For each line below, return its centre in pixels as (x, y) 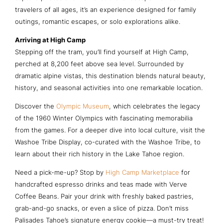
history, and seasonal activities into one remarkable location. (109, 87)
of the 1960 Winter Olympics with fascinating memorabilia (104, 118)
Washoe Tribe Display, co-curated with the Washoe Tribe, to (108, 142)
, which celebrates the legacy (155, 106)
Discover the (36, 106)
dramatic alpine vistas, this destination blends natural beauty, (110, 75)
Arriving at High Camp (50, 40)
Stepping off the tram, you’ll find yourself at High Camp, (102, 52)
